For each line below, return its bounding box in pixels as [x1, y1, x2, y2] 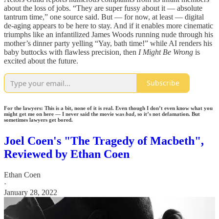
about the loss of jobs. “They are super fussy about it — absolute [4, 3, 202, 12]
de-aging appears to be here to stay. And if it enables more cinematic [4, 21, 213, 30]
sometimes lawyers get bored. [4, 116, 73, 123]
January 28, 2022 [4, 188, 57, 197]
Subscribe [147, 78, 179, 88]
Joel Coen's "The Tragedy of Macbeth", [4, 134, 204, 148]
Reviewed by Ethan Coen [4, 148, 130, 161]
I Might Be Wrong [138, 47, 195, 56]
